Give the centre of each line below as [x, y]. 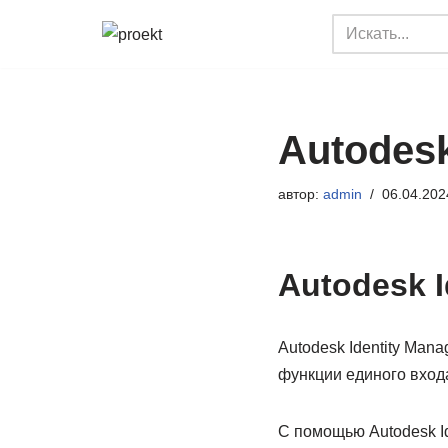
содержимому [66, 109]
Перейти [47, 55]
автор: [300, 194]
